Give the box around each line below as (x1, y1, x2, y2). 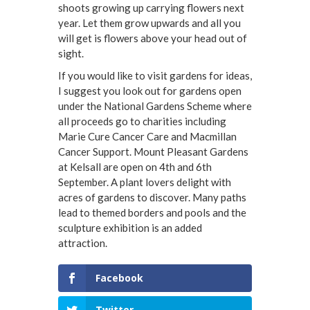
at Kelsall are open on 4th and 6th (58, 161, 212, 174)
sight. (58, 47, 84, 60)
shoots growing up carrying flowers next (58, 1, 244, 15)
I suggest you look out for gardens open (58, 84, 241, 98)
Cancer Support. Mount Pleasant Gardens (58, 145, 248, 158)
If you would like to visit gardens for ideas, (58, 69, 252, 82)
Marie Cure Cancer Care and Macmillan (58, 130, 237, 143)
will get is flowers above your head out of (58, 32, 247, 45)
